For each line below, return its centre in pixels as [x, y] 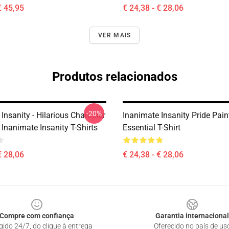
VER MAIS [114, 35]
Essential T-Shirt [152, 128]
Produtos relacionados [114, 77]
